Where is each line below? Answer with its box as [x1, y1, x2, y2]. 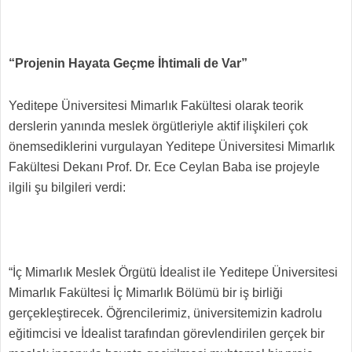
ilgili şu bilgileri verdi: [9, 181, 129, 194]
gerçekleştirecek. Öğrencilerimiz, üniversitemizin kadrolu [9, 306, 322, 320]
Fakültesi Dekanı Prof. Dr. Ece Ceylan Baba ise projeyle [9, 160, 320, 174]
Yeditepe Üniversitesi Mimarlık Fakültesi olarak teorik [9, 99, 303, 112]
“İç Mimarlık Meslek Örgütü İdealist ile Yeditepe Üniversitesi [9, 266, 338, 279]
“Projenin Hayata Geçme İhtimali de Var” [9, 57, 251, 70]
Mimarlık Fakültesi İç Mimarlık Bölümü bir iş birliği [9, 286, 283, 299]
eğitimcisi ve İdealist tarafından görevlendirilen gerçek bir [9, 327, 324, 340]
